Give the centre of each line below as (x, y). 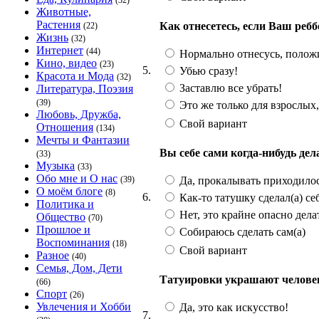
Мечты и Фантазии (83, 140)
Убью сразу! (207, 70)
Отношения (65, 127)
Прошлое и (63, 230)
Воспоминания (73, 242)
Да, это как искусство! (232, 307)
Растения (58, 25)
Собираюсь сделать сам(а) (241, 231)
